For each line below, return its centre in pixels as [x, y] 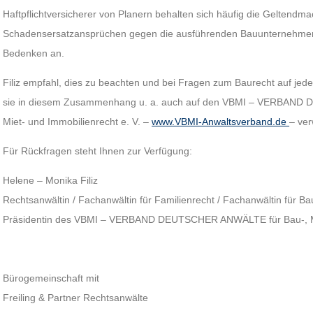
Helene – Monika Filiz [51, 180]
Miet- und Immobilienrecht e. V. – [78, 122]
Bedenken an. [34, 53]
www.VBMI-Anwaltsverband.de [221, 122]
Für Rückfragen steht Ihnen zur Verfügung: [98, 151]
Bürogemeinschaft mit [51, 278]
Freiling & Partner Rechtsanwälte [76, 298]
